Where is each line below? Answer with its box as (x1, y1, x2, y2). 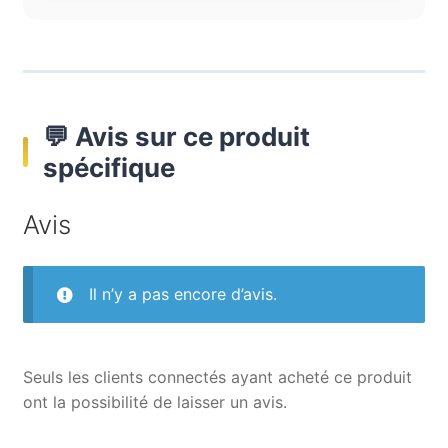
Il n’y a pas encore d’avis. (88, 283, 277, 304)
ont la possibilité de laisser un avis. (22, 391, 287, 412)
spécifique (42, 152, 175, 183)
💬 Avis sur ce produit (42, 121, 310, 152)
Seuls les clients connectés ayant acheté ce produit (22, 366, 412, 387)
